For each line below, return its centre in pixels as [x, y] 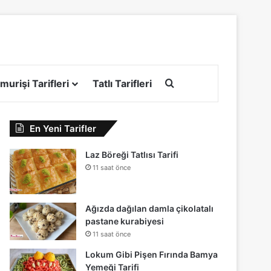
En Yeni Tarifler [63, 128]
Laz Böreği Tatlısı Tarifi [132, 154]
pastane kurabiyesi [125, 221]
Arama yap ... [203, 83]
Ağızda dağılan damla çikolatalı [150, 208]
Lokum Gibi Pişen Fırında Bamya [152, 254]
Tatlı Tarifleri [122, 83]
